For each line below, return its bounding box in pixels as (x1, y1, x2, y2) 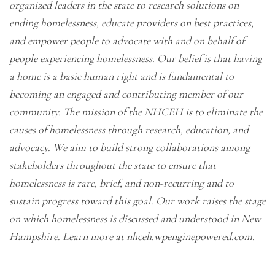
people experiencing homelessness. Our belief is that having (9, 52, 262, 65)
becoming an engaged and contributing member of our (9, 87, 243, 101)
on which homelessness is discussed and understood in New (9, 212, 261, 225)
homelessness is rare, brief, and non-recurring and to (9, 176, 234, 190)
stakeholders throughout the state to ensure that (9, 158, 216, 172)
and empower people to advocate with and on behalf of (9, 34, 244, 47)
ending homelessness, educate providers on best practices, (9, 16, 254, 29)
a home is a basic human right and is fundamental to (9, 69, 234, 83)
